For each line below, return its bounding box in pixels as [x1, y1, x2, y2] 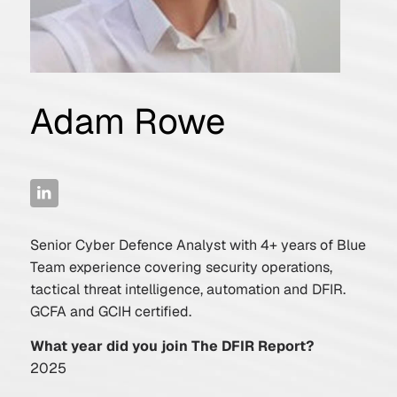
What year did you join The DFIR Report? [29, 336, 314, 355]
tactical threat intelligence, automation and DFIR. [29, 280, 346, 299]
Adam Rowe [29, 98, 225, 144]
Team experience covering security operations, [29, 258, 332, 276]
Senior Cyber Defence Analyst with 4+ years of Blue [29, 236, 366, 254]
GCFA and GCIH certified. [29, 302, 191, 321]
